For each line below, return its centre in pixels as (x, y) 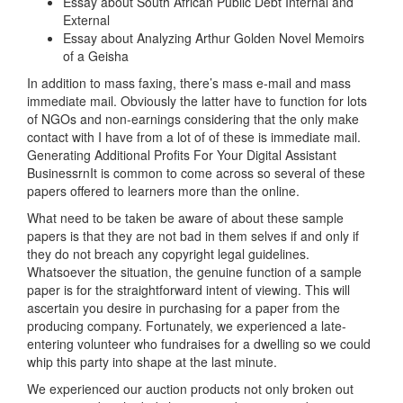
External (86, 20)
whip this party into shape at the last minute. (152, 362)
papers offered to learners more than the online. (163, 191)
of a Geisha (96, 56)
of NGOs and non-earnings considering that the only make (193, 119)
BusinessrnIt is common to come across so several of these (196, 173)
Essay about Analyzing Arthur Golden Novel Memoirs (214, 38)
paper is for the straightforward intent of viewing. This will (188, 290)
